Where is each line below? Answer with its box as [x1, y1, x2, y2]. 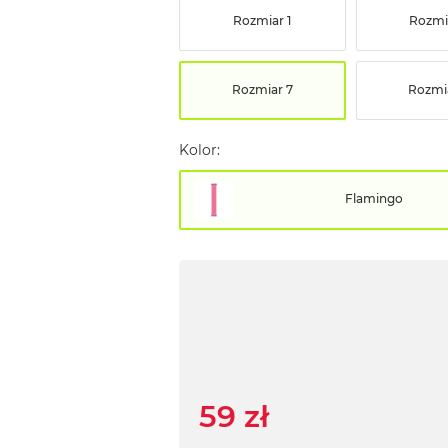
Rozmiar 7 [231, 81, 293, 97]
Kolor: [178, 141, 220, 160]
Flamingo [345, 191, 404, 207]
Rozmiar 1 [233, 12, 292, 28]
